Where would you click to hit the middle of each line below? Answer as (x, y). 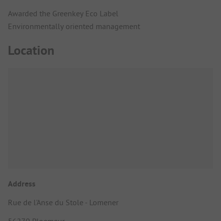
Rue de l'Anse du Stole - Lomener (63, 203)
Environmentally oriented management (74, 26)
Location (31, 50)
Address (22, 184)
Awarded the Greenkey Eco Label (63, 13)
